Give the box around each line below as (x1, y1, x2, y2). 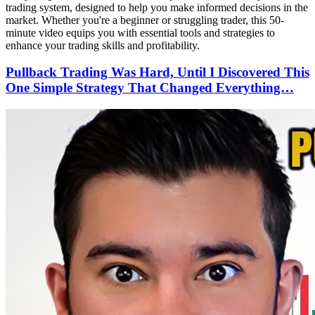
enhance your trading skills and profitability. (6, 39, 200, 51)
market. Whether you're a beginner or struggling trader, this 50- (6, 13, 284, 26)
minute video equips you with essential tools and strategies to (6, 26, 275, 39)
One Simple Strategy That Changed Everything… (6, 80, 294, 96)
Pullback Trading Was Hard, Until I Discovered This (6, 65, 309, 80)
